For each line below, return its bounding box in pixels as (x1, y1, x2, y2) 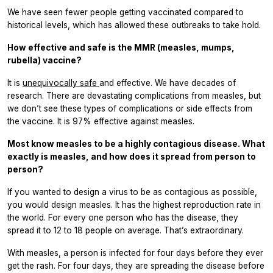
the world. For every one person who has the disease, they (7, 213, 238, 223)
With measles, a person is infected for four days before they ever (7, 248, 263, 258)
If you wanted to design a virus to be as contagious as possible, (7, 187, 257, 197)
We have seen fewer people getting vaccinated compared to (7, 7, 244, 18)
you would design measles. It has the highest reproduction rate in (7, 200, 261, 210)
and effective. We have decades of (99, 78, 236, 88)
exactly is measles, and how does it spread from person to (7, 152, 256, 162)
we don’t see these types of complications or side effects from (7, 104, 252, 114)
